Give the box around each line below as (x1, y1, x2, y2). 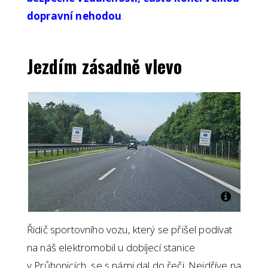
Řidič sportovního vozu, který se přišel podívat (27, 223, 233, 237)
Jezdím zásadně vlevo (27, 53, 182, 80)
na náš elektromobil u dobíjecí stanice (27, 240, 196, 255)
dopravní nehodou (27, 9, 122, 23)
